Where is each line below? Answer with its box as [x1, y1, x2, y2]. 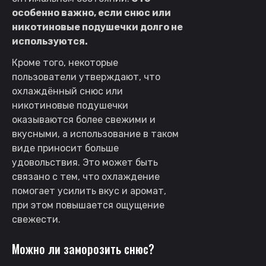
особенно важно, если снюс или [12, 7, 171, 18]
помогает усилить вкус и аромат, [12, 185, 166, 197]
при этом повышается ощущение [12, 199, 164, 211]
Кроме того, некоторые [12, 56, 118, 68]
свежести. [12, 213, 61, 225]
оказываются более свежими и [12, 113, 156, 125]
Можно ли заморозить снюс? [12, 239, 154, 258]
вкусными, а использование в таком [12, 128, 179, 140]
